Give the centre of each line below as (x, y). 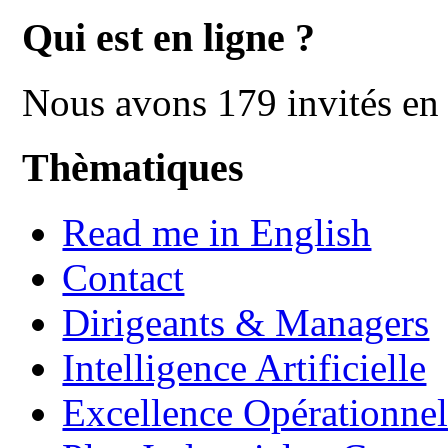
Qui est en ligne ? (169, 38)
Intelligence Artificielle (244, 367)
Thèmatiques (133, 167)
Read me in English (217, 232)
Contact (123, 277)
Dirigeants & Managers (246, 322)
